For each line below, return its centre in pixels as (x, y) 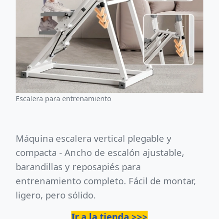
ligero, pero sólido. (56, 195)
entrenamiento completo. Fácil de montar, (106, 181)
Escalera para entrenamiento (64, 99)
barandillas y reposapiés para (78, 166)
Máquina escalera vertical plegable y (94, 138)
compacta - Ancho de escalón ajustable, (100, 152)
